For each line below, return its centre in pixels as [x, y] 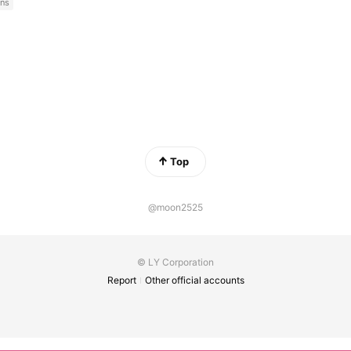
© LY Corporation [175, 262]
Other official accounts [195, 280]
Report [122, 280]
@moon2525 [175, 207]
